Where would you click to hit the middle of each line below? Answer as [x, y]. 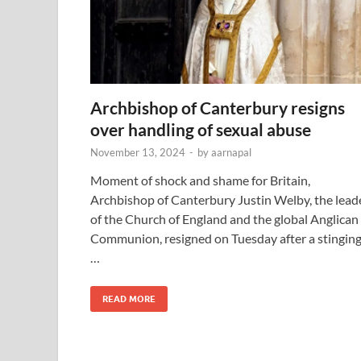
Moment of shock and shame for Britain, [200, 180]
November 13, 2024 [138, 152]
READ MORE [129, 299]
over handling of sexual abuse [201, 129]
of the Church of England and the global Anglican [224, 218]
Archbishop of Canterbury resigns [218, 107]
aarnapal [231, 152]
